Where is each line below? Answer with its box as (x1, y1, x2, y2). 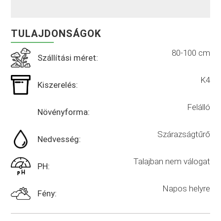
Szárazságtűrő (157, 129, 210, 139)
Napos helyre (162, 183, 210, 193)
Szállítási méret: (37, 52, 99, 63)
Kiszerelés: (37, 79, 78, 90)
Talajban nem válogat (133, 156, 210, 166)
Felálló (186, 102, 210, 112)
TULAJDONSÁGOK (11, 27, 102, 39)
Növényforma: (37, 107, 90, 117)
